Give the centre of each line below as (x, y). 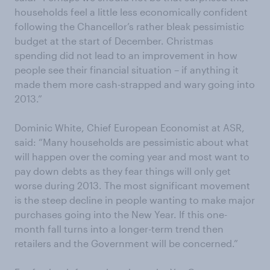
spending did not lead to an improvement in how (126, 55)
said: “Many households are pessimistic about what (132, 142)
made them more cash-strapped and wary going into (135, 84)
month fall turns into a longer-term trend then (119, 229)
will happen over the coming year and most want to (132, 156)
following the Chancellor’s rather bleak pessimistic (129, 26)
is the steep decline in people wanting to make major (135, 200)
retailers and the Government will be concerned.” (126, 243)
